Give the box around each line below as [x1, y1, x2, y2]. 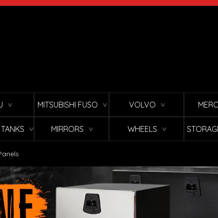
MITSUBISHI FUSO [37, 100, 98, 110]
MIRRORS [51, 124, 84, 134]
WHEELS [127, 124, 157, 134]
